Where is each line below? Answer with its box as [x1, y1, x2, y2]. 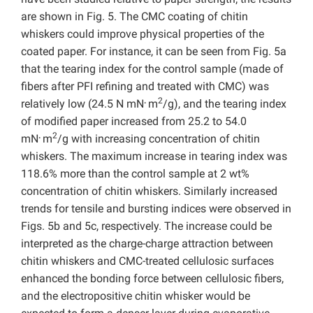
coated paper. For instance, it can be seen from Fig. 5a [21, 44, 286, 58]
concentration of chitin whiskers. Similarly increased [21, 184, 277, 198]
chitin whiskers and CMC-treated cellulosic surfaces [21, 254, 274, 268]
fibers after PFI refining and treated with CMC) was [21, 79, 269, 93]
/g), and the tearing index [163, 96, 286, 110]
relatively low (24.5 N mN [21, 96, 144, 110]
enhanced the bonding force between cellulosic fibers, [21, 271, 284, 285]
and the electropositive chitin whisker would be [21, 289, 250, 303]
